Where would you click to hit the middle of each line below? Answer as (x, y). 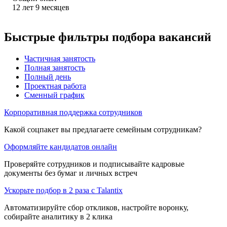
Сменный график (54, 95)
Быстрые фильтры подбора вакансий (108, 37)
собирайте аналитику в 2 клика (58, 216)
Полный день (48, 77)
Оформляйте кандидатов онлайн (61, 146)
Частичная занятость (60, 58)
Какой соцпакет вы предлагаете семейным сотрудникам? (103, 129)
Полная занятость (55, 67)
